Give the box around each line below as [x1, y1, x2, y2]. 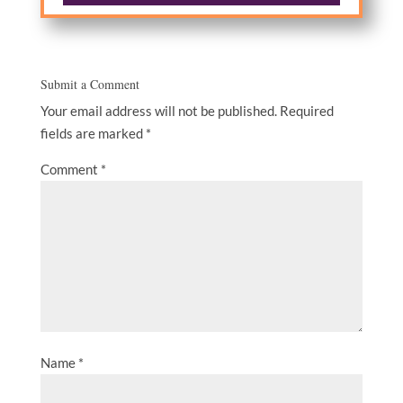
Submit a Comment [40, 75, 139, 93]
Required [279, 102, 334, 119]
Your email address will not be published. [40, 102, 277, 119]
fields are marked [40, 124, 146, 141]
